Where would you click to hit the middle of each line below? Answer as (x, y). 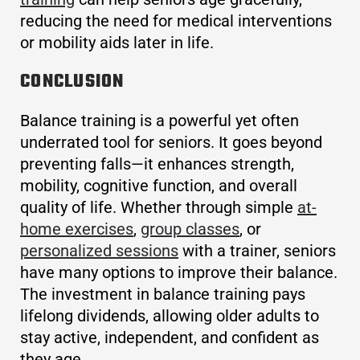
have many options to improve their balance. (179, 273)
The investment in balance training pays (163, 295)
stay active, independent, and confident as (170, 338)
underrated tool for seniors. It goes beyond (171, 143)
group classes (190, 229)
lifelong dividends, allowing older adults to (170, 316)
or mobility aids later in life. (117, 43)
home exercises (77, 229)
